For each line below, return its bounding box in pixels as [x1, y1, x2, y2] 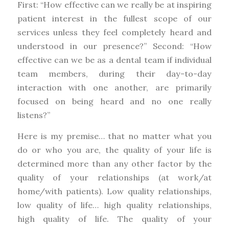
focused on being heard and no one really [17, 96, 212, 106]
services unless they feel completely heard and [17, 27, 212, 37]
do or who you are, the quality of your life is [17, 144, 212, 155]
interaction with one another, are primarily [17, 82, 212, 93]
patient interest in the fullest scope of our [17, 13, 212, 24]
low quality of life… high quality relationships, [17, 199, 212, 210]
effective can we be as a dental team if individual [17, 55, 212, 65]
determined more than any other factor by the [17, 158, 212, 169]
